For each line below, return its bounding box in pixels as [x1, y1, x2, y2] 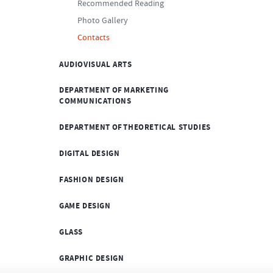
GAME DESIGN [59, 200, 111, 211]
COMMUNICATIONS [59, 95, 132, 107]
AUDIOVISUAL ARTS [59, 58, 132, 70]
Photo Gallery [77, 15, 128, 26]
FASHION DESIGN [59, 174, 124, 185]
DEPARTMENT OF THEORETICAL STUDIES [59, 121, 211, 133]
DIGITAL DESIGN [59, 147, 120, 159]
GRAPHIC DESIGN [59, 252, 124, 264]
